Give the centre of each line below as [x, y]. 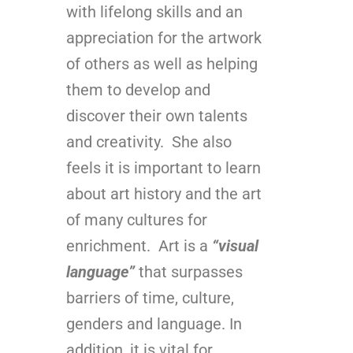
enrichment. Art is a [139, 245]
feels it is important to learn [163, 167]
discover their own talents [157, 115]
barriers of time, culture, [150, 297]
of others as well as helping [162, 63]
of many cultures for [137, 219]
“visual [235, 245]
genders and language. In [154, 323]
